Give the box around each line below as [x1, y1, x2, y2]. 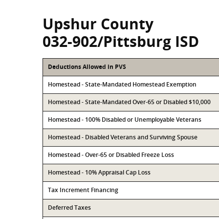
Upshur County [43, 14, 153, 34]
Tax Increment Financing [48, 186, 118, 194]
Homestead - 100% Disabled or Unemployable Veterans [48, 115, 201, 124]
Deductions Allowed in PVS [48, 63, 126, 71]
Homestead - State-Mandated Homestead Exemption [48, 80, 197, 88]
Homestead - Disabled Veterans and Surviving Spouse [48, 133, 197, 141]
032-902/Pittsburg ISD [43, 31, 199, 51]
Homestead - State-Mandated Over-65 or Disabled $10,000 [48, 98, 211, 106]
